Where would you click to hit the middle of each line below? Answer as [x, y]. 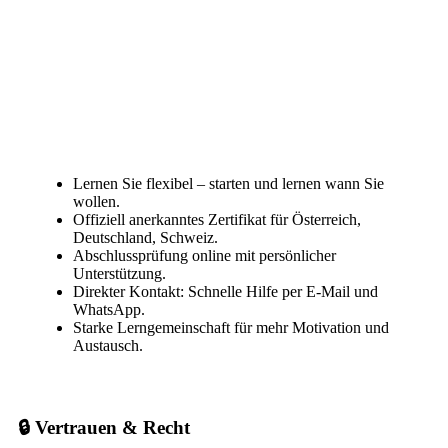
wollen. [96, 202]
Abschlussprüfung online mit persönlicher [204, 256]
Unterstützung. [119, 274]
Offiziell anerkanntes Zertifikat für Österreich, [217, 220]
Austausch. [108, 346]
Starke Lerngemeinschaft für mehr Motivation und [231, 328]
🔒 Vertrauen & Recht [104, 427]
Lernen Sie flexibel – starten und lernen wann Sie [228, 184]
